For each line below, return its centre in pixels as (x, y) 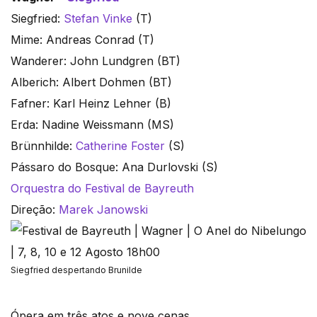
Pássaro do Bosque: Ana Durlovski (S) (114, 167)
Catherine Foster (120, 146)
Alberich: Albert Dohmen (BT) (91, 82)
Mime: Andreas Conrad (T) (82, 40)
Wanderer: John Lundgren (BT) (96, 61)
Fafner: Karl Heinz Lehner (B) (91, 104)
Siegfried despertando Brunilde (76, 270)
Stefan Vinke (98, 19)
